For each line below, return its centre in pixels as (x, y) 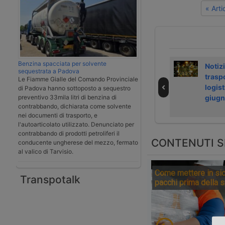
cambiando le (127, 77)
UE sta (115, 66)
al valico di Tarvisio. (46, 151)
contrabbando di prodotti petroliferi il (69, 133)
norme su (120, 87)
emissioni (121, 98)
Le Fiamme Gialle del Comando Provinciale (78, 79)
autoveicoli (123, 108)
